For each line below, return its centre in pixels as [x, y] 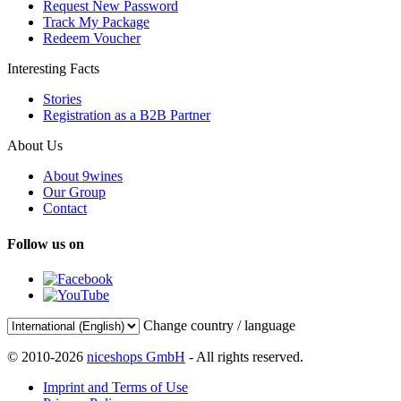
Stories [62, 99]
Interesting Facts [53, 69]
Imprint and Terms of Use [115, 387]
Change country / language [219, 325]
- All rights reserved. [244, 356]
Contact [65, 209]
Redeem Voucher [92, 38]
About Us [35, 146]
